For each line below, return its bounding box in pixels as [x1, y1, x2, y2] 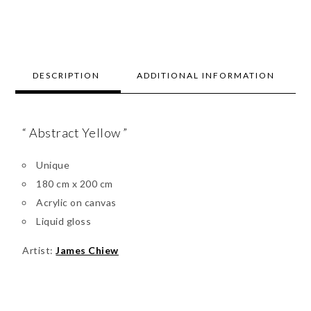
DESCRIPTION [33, 70, 101, 81]
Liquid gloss [36, 215, 92, 228]
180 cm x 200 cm [36, 178, 113, 190]
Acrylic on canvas [36, 196, 117, 209]
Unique [36, 159, 70, 171]
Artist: [22, 244, 56, 257]
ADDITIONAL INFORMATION [137, 70, 276, 81]
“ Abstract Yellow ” [22, 125, 128, 141]
